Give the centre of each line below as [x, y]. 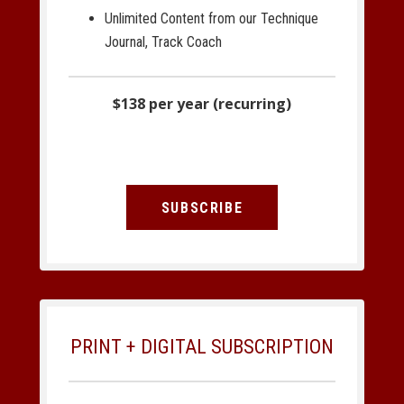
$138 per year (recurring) [202, 104]
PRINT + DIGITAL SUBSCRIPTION [202, 346]
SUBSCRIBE [202, 207]
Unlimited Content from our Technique [211, 19]
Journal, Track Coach [163, 42]
